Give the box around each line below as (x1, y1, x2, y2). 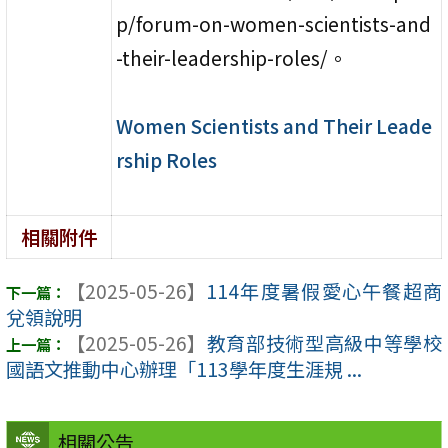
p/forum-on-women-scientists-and (116, 9, 432, 38)
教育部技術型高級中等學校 (206, 329, 442, 358)
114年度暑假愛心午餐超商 (206, 277, 442, 306)
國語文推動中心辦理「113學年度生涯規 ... (6, 355, 362, 384)
